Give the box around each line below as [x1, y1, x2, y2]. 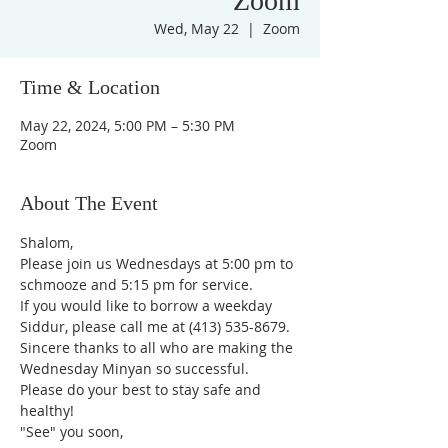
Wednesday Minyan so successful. [20, 359, 249, 378]
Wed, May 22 [154, 19, 239, 38]
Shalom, [20, 233, 73, 252]
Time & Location [20, 76, 160, 98]
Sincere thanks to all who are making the [20, 338, 297, 357]
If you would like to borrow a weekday [20, 296, 276, 315]
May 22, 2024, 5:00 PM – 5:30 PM [20, 116, 235, 135]
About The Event [20, 192, 158, 214]
